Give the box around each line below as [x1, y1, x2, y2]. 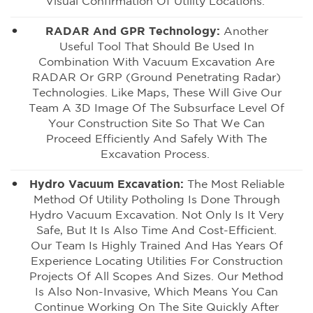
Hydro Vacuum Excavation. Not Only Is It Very [29, 210, 284, 221]
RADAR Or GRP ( [32, 72, 131, 83]
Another [219, 26, 268, 37]
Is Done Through [184, 194, 280, 205]
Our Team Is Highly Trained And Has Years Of [30, 240, 283, 252]
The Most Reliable [187, 179, 284, 190]
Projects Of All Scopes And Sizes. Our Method [29, 271, 284, 282]
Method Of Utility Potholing [33, 194, 184, 205]
